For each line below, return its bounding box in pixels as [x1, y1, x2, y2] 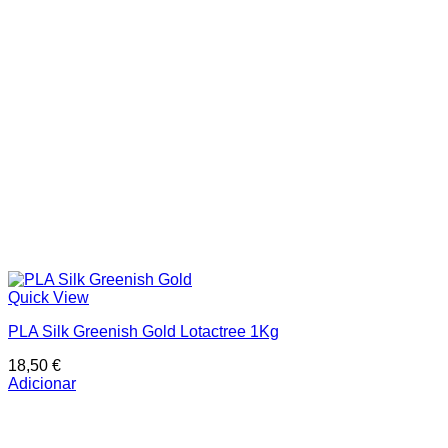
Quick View [8, 289, 89, 307]
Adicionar [8, 375, 76, 393]
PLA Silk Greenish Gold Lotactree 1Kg [8, 323, 279, 341]
